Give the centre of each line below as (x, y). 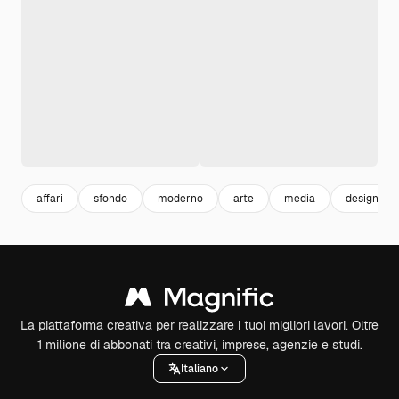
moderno (180, 198)
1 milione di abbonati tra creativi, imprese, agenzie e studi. (199, 345)
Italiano (199, 368)
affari (50, 198)
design (362, 198)
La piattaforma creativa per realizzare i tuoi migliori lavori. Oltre (199, 325)
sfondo (110, 198)
